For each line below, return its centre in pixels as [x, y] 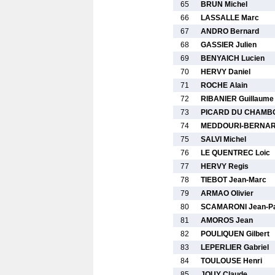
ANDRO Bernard [230, 31]
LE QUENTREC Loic [235, 153]
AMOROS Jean [227, 220]
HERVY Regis [225, 166]
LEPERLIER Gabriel [235, 247]
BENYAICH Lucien [233, 58]
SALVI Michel [223, 139]
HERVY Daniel [226, 72]
